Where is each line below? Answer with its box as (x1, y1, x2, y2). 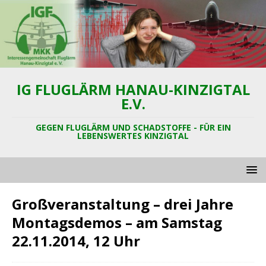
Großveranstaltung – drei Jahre (12, 194, 233, 214)
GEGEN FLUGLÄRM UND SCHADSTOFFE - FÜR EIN (35, 121, 231, 133)
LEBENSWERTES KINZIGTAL (77, 129, 189, 141)
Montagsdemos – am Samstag (12, 212, 222, 232)
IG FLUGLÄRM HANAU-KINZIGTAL (16, 79, 250, 99)
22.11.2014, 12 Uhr (12, 230, 140, 251)
